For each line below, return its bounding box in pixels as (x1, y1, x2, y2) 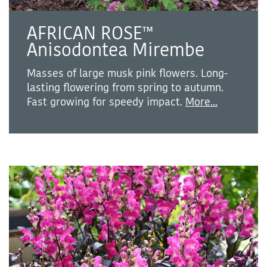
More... (185, 95, 218, 110)
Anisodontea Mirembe (27, 39, 204, 63)
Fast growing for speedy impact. (27, 95, 185, 110)
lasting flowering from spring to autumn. (27, 80, 223, 95)
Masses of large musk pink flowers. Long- (27, 66, 228, 81)
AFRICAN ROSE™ (27, 22, 153, 46)
